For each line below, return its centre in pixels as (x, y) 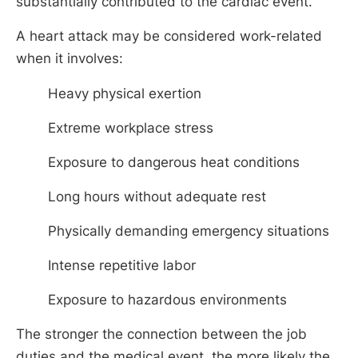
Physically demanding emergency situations (189, 231)
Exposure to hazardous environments (167, 299)
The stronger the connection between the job (161, 334)
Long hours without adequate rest (157, 196)
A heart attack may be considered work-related (169, 36)
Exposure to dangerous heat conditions (174, 162)
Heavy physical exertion (125, 93)
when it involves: (70, 59)
